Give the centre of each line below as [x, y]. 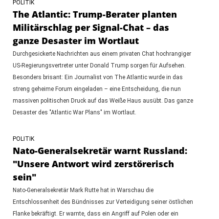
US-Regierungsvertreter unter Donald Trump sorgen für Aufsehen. [99, 65]
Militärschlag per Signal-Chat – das [91, 27]
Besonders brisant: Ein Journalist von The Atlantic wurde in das [98, 77]
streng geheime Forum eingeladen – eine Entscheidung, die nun [97, 89]
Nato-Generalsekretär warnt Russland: [100, 150]
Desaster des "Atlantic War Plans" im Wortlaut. [74, 112]
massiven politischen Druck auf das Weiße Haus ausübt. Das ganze [103, 100]
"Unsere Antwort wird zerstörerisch [93, 164]
